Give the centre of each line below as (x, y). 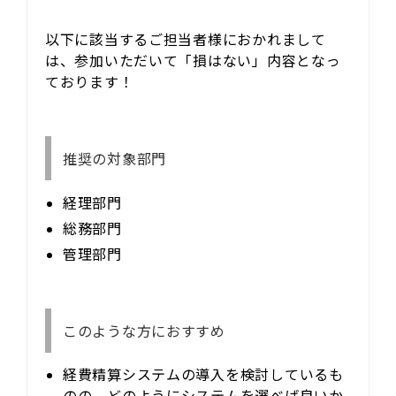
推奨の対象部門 (114, 158)
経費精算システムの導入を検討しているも (203, 374)
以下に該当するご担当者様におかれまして (186, 38)
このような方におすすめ (144, 330)
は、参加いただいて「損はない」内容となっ (193, 60)
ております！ (90, 81)
